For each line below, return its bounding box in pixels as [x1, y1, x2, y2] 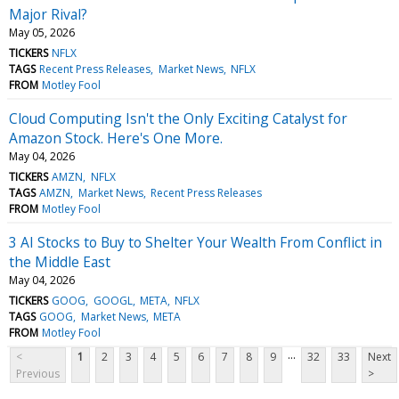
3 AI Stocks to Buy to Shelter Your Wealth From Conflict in [9, 232, 382, 252]
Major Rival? [9, 4, 87, 24]
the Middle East [9, 251, 110, 272]
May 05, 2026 [9, 24, 75, 40]
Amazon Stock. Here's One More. [9, 127, 223, 148]
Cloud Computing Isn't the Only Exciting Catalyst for [9, 108, 347, 128]
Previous [16, 365, 60, 381]
